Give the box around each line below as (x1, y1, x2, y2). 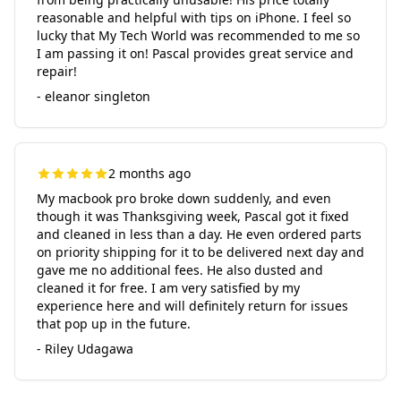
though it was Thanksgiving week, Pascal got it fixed (37, 208, 349, 225)
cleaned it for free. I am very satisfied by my (37, 279, 300, 296)
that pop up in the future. (37, 315, 191, 332)
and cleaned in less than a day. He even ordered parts (37, 226, 362, 243)
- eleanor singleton (37, 88, 150, 105)
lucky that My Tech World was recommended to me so (37, 27, 360, 44)
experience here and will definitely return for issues (37, 297, 348, 314)
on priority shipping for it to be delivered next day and (37, 243, 364, 260)
